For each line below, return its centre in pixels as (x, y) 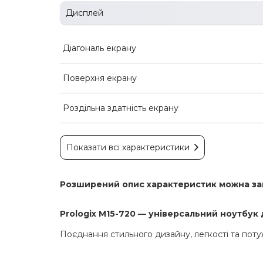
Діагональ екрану (100, 48)
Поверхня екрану (100, 78)
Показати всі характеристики (128, 147)
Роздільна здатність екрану (121, 108)
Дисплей (85, 13)
